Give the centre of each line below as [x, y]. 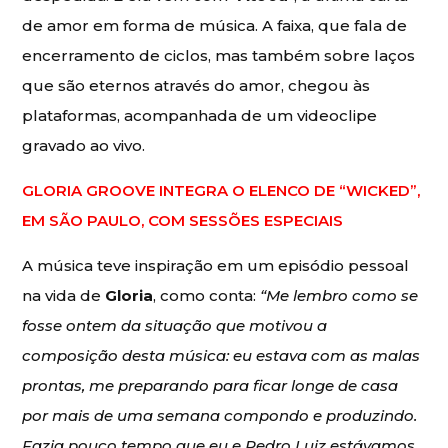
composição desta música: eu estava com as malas [221, 355]
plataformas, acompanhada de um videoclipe [200, 115]
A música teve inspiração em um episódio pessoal [216, 265]
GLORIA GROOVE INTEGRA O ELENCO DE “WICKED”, [221, 190]
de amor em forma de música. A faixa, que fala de [215, 25]
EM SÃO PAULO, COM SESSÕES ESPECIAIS [183, 220]
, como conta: [207, 295]
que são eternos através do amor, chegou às [196, 85]
